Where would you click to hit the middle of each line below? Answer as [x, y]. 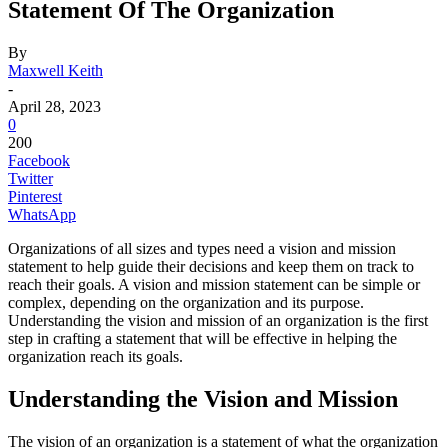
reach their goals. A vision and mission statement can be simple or [214, 284]
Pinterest [35, 196]
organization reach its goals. [95, 356]
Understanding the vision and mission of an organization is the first [218, 320]
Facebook [39, 160]
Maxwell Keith [55, 70]
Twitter [30, 178]
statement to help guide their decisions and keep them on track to [211, 266]
